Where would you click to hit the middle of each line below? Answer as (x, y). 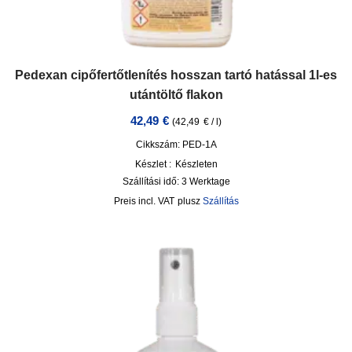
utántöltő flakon (176, 95)
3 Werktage (205, 181)
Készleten (196, 164)
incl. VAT (156, 201)
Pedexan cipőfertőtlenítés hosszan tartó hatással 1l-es (176, 75)
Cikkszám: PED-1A (176, 144)
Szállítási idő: (152, 181)
